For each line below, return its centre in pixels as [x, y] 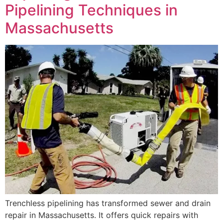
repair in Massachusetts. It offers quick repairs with [102, 215]
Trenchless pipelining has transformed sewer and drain [108, 203]
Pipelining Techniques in [91, 10]
